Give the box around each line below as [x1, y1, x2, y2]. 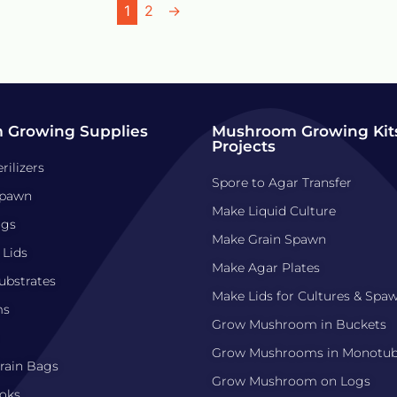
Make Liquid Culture [212, 202, 336, 219]
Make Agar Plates [212, 259, 320, 276]
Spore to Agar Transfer [212, 174, 352, 191]
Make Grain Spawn [212, 230, 326, 247]
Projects [212, 136, 276, 155]
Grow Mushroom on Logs [212, 372, 370, 389]
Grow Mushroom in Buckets [212, 315, 386, 332]
